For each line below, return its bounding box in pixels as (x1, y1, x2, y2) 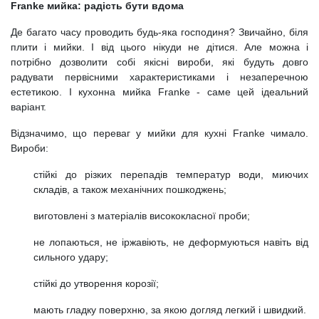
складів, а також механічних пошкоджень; (33, 183, 226, 195)
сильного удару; (33, 251, 108, 263)
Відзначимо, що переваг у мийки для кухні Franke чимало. (11, 127, 308, 139)
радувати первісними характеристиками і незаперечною (11, 70, 308, 83)
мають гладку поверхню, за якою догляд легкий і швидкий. (33, 303, 306, 315)
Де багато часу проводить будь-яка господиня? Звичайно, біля (11, 26, 308, 38)
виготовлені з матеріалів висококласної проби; (33, 209, 250, 221)
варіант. (11, 100, 46, 113)
